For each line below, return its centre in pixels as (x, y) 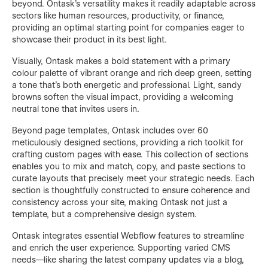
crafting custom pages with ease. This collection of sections (130, 154)
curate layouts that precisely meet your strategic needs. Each (133, 178)
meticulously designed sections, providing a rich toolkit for (128, 142)
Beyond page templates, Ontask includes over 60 (110, 130)
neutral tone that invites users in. (76, 109)
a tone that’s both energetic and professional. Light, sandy (127, 85)
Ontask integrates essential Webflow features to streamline (128, 235)
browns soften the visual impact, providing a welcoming (123, 97)
